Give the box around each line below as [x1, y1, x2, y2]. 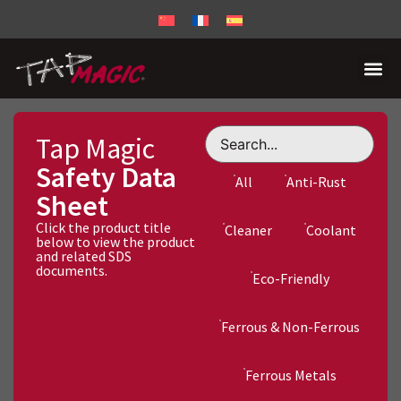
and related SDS [36, 247, 132, 266]
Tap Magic [36, 131, 155, 167]
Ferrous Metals [244, 366, 337, 385]
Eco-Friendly [252, 269, 329, 288]
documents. [36, 261, 107, 280]
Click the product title [36, 218, 171, 237]
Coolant [306, 221, 357, 240]
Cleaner [225, 221, 273, 240]
